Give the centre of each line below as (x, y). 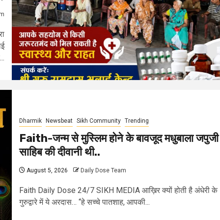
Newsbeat (59, 121)
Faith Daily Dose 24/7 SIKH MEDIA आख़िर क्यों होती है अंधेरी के (118, 190)
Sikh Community (99, 121)
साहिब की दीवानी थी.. (60, 152)
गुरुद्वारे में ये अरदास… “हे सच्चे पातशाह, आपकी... (84, 202)
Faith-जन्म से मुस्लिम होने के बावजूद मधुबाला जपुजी (119, 138)
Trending (137, 121)
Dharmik (30, 121)
